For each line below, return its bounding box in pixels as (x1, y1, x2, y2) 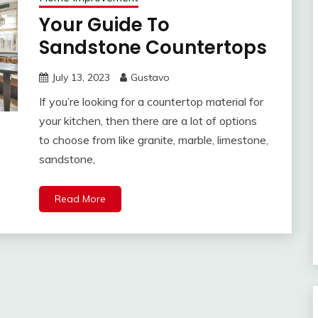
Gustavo (130, 71, 170, 84)
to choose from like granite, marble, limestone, (38, 133, 268, 148)
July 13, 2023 (51, 71, 110, 84)
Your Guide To (38, 12, 170, 38)
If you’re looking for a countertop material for (38, 94, 263, 109)
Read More (54, 192, 106, 206)
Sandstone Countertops (38, 35, 267, 61)
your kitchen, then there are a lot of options (38, 114, 257, 128)
